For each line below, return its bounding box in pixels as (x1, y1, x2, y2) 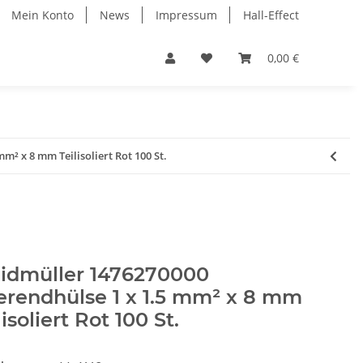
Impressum (156, 7, 217, 23)
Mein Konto (11, 7, 74, 23)
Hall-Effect (243, 7, 299, 23)
